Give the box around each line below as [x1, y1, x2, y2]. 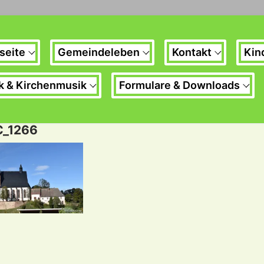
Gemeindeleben [58, 46, 140, 59]
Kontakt [172, 46, 212, 59]
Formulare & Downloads [119, 79, 240, 92]
